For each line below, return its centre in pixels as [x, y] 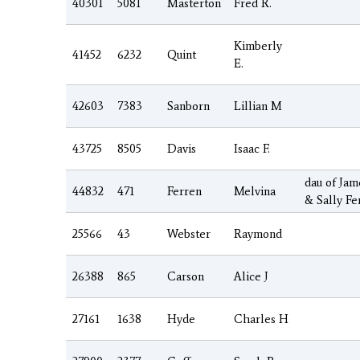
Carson [186, 276]
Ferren [184, 191]
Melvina [255, 191]
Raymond [258, 233]
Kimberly [258, 45]
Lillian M [258, 106]
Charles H [261, 319]
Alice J [251, 276]
